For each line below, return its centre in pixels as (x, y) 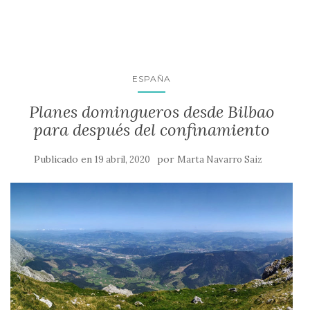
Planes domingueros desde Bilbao (152, 112)
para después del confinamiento (152, 130)
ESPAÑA (152, 79)
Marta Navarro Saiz (220, 160)
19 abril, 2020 (122, 160)
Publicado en (64, 159)
